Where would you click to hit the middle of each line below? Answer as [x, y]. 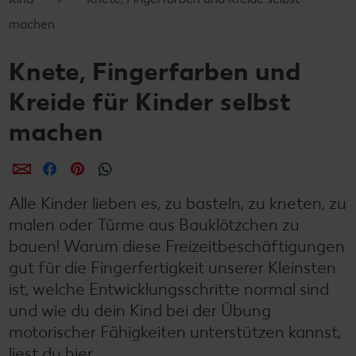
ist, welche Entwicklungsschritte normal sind [169, 289]
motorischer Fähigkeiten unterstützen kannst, [175, 332]
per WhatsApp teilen [184, 169]
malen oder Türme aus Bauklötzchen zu [154, 225]
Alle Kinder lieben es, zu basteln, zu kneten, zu [178, 203]
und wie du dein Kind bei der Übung [140, 311]
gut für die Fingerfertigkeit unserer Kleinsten [172, 268]
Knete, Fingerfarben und [155, 72]
